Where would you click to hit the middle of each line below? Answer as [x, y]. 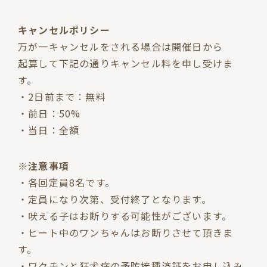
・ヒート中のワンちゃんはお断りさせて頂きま [126, 232]
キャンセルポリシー [64, 30]
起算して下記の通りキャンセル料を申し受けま [126, 63]
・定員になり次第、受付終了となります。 [115, 199]
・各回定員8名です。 [66, 182]
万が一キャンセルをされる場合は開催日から [121, 46]
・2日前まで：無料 [62, 97]
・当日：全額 [49, 130]
